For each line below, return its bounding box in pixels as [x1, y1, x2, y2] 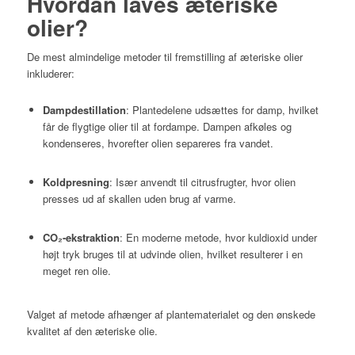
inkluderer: [26, 65, 74, 81]
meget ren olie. [42, 262, 111, 278]
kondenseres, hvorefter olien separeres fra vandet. [42, 135, 273, 151]
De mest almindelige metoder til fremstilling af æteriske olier [26, 48, 303, 64]
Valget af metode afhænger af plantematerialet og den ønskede [26, 306, 315, 322]
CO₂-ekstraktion [42, 229, 120, 245]
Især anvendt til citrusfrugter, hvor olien [115, 174, 296, 189]
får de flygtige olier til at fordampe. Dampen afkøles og [42, 118, 292, 134]
